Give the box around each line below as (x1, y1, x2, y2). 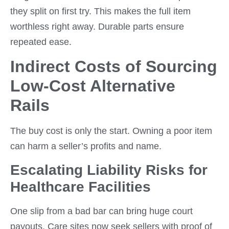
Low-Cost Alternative (10, 77, 175, 96)
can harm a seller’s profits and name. (10, 141, 162, 152)
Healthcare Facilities (10, 178, 151, 195)
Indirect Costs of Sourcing (10, 57, 217, 76)
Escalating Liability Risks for (10, 162, 208, 178)
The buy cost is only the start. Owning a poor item (10, 126, 212, 136)
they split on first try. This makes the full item (10, 6, 191, 16)
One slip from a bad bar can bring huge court (10, 205, 193, 216)
